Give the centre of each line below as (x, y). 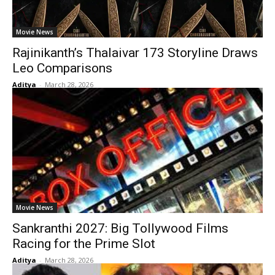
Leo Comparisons (62, 68)
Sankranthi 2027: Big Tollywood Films (120, 228)
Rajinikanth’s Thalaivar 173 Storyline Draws (135, 53)
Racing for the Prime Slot (84, 244)
